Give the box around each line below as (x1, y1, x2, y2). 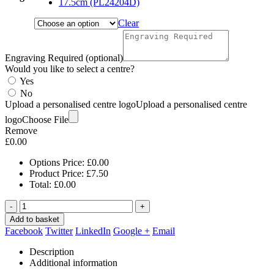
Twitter (45, 225, 73, 236)
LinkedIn (75, 225, 111, 236)
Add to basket (10, 214, 59, 224)
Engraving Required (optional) (5, 52, 123, 63)
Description (29, 246, 74, 257)
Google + (113, 225, 150, 236)
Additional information (29, 257, 117, 268)
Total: (29, 179, 54, 190)
